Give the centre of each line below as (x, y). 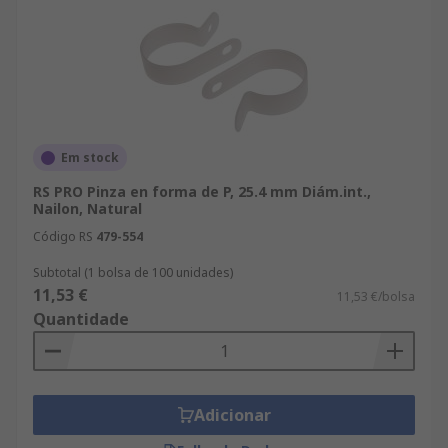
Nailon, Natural (87, 208)
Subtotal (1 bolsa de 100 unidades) (133, 272)
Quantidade (81, 319)
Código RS (63, 236)
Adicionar (232, 415)
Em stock (90, 157)
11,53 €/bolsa (376, 296)
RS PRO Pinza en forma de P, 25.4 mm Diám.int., (202, 191)
